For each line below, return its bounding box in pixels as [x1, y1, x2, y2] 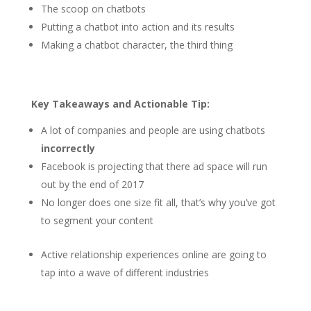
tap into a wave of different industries [40, 266, 209, 279]
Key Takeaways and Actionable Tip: [31, 97, 210, 110]
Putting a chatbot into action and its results [40, 20, 235, 33]
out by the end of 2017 [40, 178, 144, 191]
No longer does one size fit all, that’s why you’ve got [40, 196, 276, 209]
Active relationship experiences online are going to [40, 248, 267, 261]
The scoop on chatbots [40, 2, 146, 15]
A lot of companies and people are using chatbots [40, 124, 265, 137]
